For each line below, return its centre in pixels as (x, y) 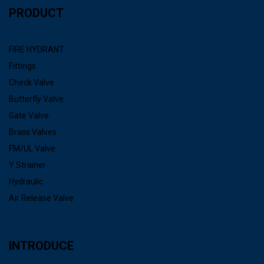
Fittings (22, 66)
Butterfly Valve (36, 99)
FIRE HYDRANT (37, 49)
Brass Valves (33, 132)
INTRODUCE (41, 245)
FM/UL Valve (32, 148)
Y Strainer (27, 165)
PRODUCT (36, 13)
